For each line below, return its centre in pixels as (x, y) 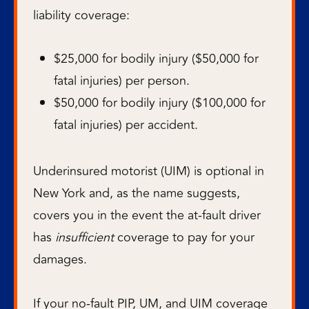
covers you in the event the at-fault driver (147, 215)
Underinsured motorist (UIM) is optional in (149, 171)
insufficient (86, 237)
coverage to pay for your (186, 237)
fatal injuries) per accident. (126, 125)
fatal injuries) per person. (122, 81)
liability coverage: (81, 15)
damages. (60, 259)
